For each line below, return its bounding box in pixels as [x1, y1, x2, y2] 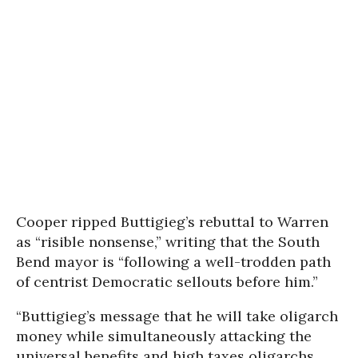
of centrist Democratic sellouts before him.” [16, 272, 318, 292]
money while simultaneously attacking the [16, 327, 312, 346]
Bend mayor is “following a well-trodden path [16, 253, 331, 272]
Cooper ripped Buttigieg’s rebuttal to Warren [16, 213, 328, 232]
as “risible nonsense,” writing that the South [16, 233, 320, 252]
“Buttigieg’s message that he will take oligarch [16, 307, 338, 326]
